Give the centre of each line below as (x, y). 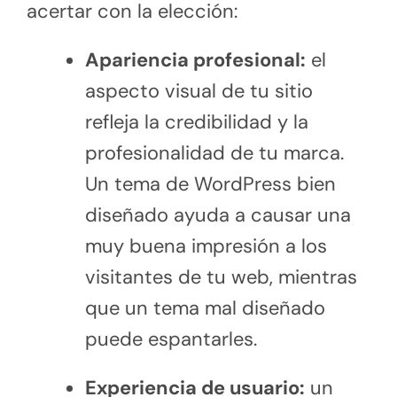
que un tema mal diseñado (205, 307)
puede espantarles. (171, 339)
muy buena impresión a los (206, 245)
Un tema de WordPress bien (210, 183)
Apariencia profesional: (195, 59)
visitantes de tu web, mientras (221, 276)
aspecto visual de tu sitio (198, 90)
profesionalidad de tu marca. (214, 152)
